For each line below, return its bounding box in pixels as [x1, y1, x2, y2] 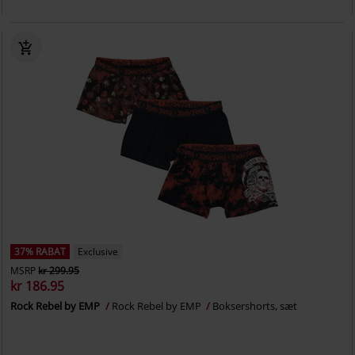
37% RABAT [14, 245, 67, 258]
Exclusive [78, 245, 119, 258]
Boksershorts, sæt [212, 299, 298, 313]
